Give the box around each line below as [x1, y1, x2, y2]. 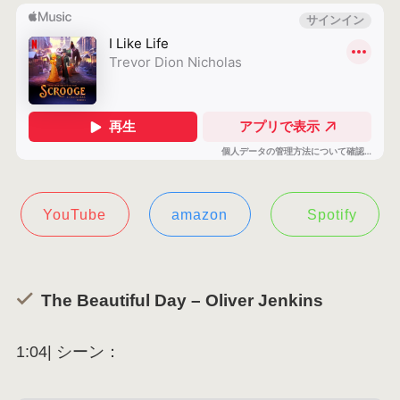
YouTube [43, 206, 107, 223]
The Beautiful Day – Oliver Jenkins [41, 290, 324, 310]
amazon [171, 206, 229, 223]
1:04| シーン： [15, 343, 121, 362]
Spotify [306, 206, 357, 223]
